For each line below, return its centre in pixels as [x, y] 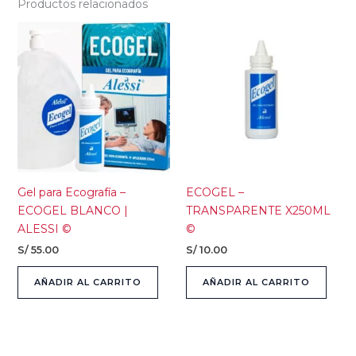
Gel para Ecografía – [71, 192]
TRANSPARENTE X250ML [258, 210]
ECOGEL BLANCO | [72, 210]
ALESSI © [44, 228]
